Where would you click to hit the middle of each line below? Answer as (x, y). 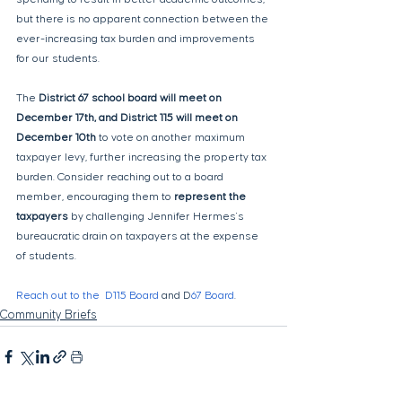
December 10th (56, 138)
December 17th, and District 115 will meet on (128, 118)
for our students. (58, 59)
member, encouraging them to (95, 197)
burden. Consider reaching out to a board (121, 178)
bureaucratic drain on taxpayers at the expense (139, 237)
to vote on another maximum (172, 138)
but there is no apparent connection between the (144, 20)
